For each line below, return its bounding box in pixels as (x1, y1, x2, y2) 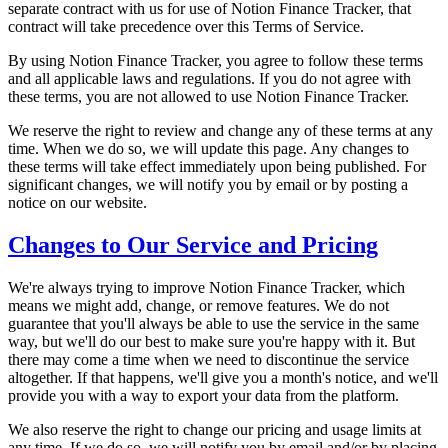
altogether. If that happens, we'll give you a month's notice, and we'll (8, 368, 438, 386)
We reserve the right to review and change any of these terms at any (8, 121, 433, 139)
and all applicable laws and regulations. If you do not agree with (8, 69, 411, 87)
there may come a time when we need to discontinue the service (8, 350, 409, 368)
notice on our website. (8, 193, 147, 211)
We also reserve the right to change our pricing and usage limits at (8, 420, 421, 438)
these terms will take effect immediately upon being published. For (8, 157, 426, 175)
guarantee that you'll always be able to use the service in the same (8, 314, 419, 332)
